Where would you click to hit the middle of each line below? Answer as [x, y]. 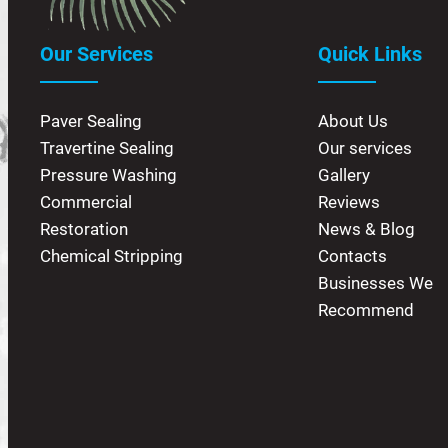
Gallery [344, 175]
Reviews [349, 202]
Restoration [84, 229]
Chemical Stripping [111, 256]
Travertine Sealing [107, 148]
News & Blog [367, 229]
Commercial [86, 202]
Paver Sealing [91, 121]
